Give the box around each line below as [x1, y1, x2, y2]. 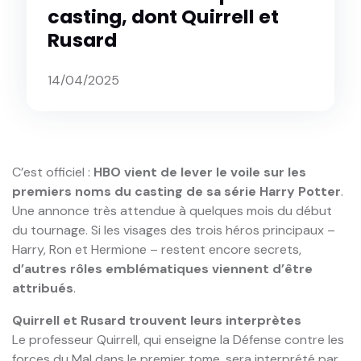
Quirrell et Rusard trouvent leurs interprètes [12, 311, 301, 329]
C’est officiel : [12, 163, 93, 180]
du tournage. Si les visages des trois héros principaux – [12, 221, 335, 239]
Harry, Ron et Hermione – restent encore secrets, [12, 240, 301, 258]
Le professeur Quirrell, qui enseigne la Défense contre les [12, 330, 344, 348]
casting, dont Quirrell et [48, 3, 280, 31]
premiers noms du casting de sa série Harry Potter [12, 182, 341, 200]
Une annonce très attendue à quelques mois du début [12, 201, 332, 219]
